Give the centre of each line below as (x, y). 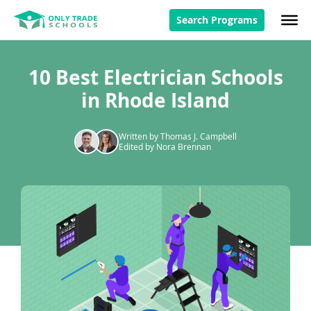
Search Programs (217, 19)
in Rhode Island (155, 100)
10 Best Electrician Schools (155, 77)
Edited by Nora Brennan (165, 146)
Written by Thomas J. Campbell (178, 136)
